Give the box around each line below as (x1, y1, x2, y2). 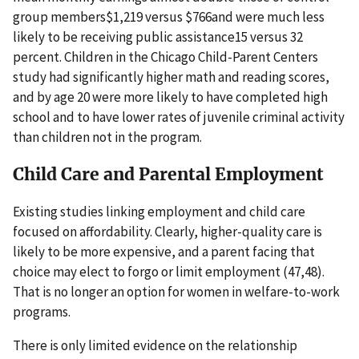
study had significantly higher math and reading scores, (13, 67, 329, 86)
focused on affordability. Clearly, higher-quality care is (13, 222, 322, 240)
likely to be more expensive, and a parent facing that (13, 242, 315, 260)
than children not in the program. (13, 127, 202, 146)
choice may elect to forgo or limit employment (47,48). (13, 262, 325, 280)
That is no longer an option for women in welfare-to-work (13, 282, 340, 301)
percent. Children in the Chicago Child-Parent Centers (13, 47, 318, 66)
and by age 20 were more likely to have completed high (13, 87, 328, 106)
